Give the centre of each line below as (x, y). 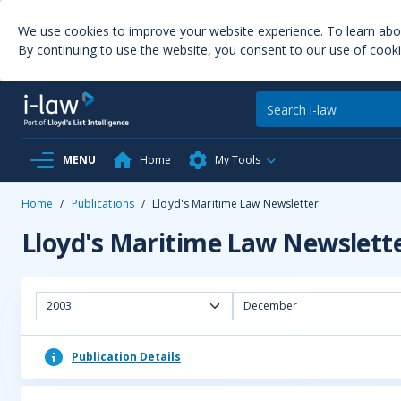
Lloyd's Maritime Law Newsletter (235, 204)
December (270, 306)
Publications (103, 204)
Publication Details (126, 357)
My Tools (238, 160)
